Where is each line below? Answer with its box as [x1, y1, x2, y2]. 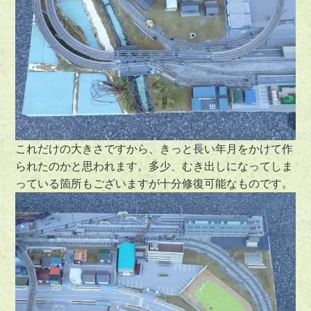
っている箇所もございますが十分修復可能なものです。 [15, 177, 294, 190]
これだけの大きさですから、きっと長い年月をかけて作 [15, 142, 294, 155]
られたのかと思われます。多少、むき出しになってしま [15, 160, 294, 172]
